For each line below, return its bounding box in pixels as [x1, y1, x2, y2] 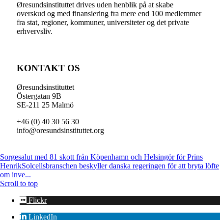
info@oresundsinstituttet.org [16, 126, 104, 135]
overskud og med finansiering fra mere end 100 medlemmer [16, 9, 201, 18]
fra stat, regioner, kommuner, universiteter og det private [16, 18, 189, 27]
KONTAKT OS [16, 62, 80, 73]
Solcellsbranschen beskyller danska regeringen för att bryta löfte [22, 161, 219, 170]
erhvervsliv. [16, 27, 53, 36]
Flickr [28, 195, 47, 204]
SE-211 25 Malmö [16, 100, 74, 109]
